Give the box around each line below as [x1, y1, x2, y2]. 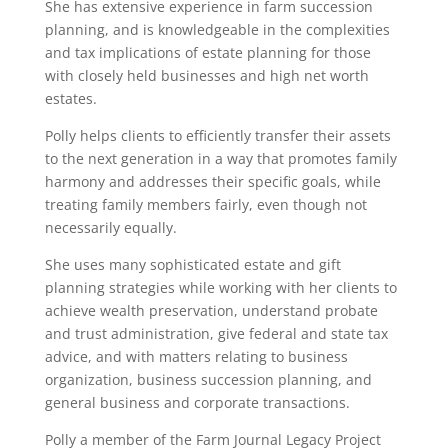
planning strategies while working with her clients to [44, 278, 397, 297]
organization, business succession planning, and [44, 370, 372, 389]
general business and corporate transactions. [44, 393, 350, 412]
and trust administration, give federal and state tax [44, 324, 388, 343]
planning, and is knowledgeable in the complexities [44, 20, 390, 39]
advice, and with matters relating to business [44, 347, 348, 366]
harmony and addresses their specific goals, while [44, 172, 381, 191]
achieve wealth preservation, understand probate [44, 301, 378, 320]
